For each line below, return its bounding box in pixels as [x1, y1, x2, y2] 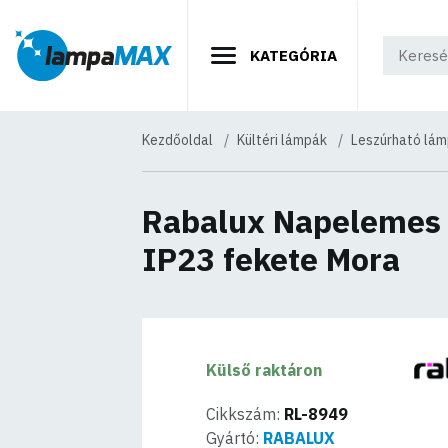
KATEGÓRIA [246, 45, 337, 65]
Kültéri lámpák [237, 131, 327, 149]
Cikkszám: [206, 404, 285, 424]
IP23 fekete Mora [142, 238, 400, 280]
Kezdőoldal [142, 131, 213, 149]
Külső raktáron [206, 360, 323, 380]
